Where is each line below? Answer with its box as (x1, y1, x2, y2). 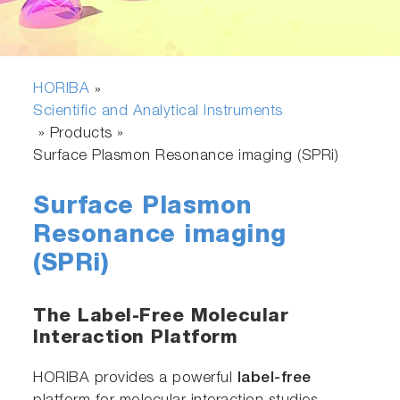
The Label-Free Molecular (33, 308, 289, 328)
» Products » (33, 127, 129, 143)
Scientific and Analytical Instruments (33, 104, 283, 121)
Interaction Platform (33, 329, 238, 349)
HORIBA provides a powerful (33, 371, 237, 387)
